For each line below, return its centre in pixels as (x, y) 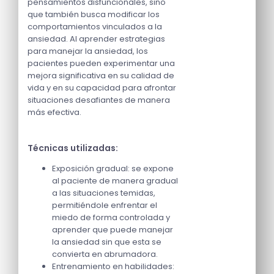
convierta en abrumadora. (105, 254)
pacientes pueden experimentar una (101, 64)
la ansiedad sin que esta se (107, 242)
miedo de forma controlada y (111, 218)
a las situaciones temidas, (104, 193)
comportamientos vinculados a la (95, 27)
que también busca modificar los (94, 15)
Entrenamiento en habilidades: (113, 267)
